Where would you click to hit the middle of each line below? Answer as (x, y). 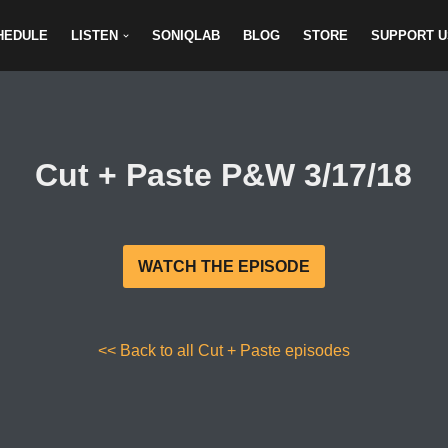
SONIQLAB (186, 36)
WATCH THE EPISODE (223, 267)
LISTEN (94, 36)
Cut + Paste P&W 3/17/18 (224, 175)
